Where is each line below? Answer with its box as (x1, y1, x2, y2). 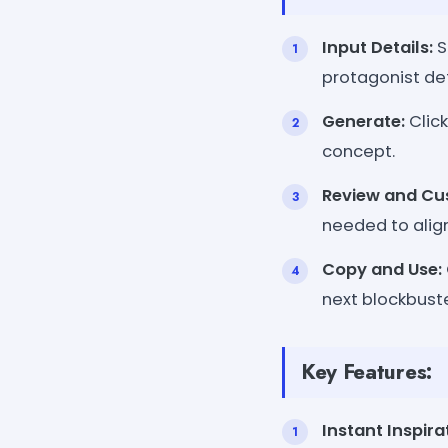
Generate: (322, 109, 405, 133)
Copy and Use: (322, 257, 442, 281)
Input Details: (322, 35, 433, 59)
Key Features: (301, 356, 432, 387)
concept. (322, 139, 395, 163)
